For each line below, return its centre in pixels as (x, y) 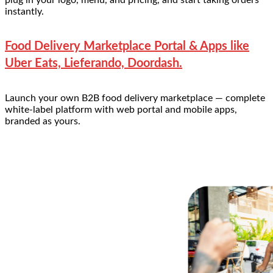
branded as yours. (43, 121)
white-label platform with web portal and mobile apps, (121, 109)
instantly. (24, 11)
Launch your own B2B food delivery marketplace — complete (135, 98)
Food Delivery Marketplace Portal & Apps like (127, 47)
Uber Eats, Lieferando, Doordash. (94, 64)
